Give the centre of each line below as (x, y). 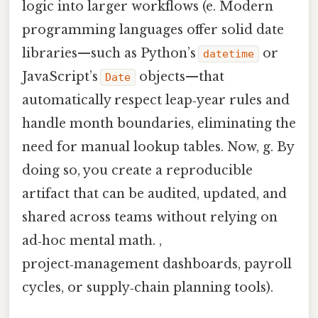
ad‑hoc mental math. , (92, 240)
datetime (229, 54)
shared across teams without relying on (150, 217)
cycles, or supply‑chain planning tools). (148, 287)
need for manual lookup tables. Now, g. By (158, 147)
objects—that (180, 76)
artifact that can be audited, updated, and (154, 193)
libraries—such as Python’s (110, 53)
